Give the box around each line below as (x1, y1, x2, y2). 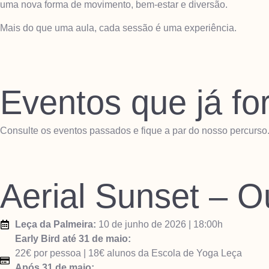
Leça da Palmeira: (15, 219, 96, 230)
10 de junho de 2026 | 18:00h (96, 219, 223, 230)
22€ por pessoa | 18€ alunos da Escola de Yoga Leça (15, 248, 242, 259)
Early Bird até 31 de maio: (15, 234, 131, 244)
